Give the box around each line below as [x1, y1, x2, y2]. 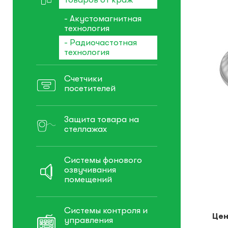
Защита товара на [64, 115, 139, 125]
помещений [64, 175, 112, 185]
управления [64, 215, 113, 225]
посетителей [64, 83, 116, 94]
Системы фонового [64, 155, 142, 165]
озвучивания [64, 165, 116, 175]
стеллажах [64, 124, 107, 134]
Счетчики [64, 74, 102, 84]
